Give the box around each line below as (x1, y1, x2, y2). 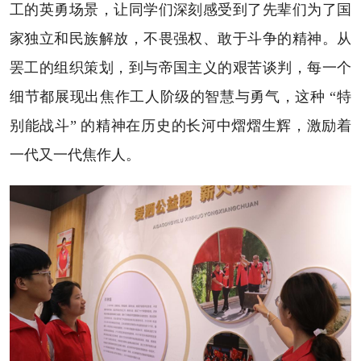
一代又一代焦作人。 (9, 146, 144, 163)
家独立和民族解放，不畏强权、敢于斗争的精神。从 (9, 30, 352, 47)
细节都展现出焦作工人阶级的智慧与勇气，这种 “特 (9, 88, 352, 105)
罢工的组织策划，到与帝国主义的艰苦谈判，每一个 (9, 59, 352, 76)
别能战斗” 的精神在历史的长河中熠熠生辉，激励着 (9, 117, 352, 134)
